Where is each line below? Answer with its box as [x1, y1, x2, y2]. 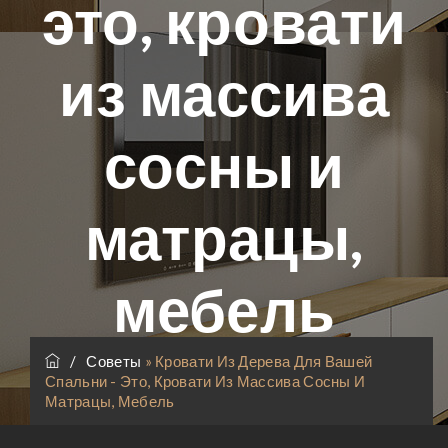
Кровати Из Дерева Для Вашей [155, 352, 373, 370]
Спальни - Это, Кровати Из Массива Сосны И [45, 372, 366, 390]
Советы [86, 352, 145, 370]
